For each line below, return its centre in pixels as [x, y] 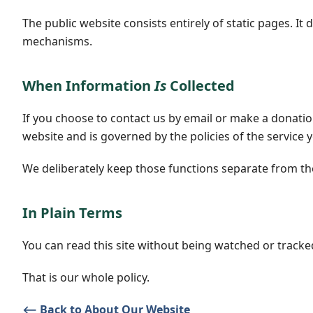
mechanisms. [57, 41]
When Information [88, 85]
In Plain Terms [72, 213]
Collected [201, 85]
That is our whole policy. [86, 278]
